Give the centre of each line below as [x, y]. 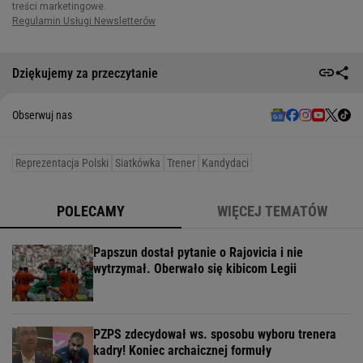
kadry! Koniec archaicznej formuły [182, 351]
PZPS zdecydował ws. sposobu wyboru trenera [215, 335]
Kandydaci [225, 163]
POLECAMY [91, 211]
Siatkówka [138, 163]
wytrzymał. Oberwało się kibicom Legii [195, 269]
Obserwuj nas [42, 115]
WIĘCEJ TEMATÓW [272, 211]
